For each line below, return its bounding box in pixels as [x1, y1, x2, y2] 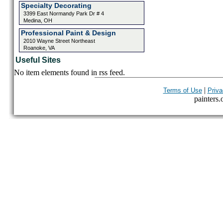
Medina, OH [23, 17, 52, 23]
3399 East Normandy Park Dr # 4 [23, 10, 104, 16]
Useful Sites [15, 56, 61, 64]
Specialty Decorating [20, 1, 92, 9]
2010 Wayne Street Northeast [23, 38, 95, 44]
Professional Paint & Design [20, 29, 116, 37]
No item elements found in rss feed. [13, 68, 125, 77]
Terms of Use [163, 87, 202, 94]
